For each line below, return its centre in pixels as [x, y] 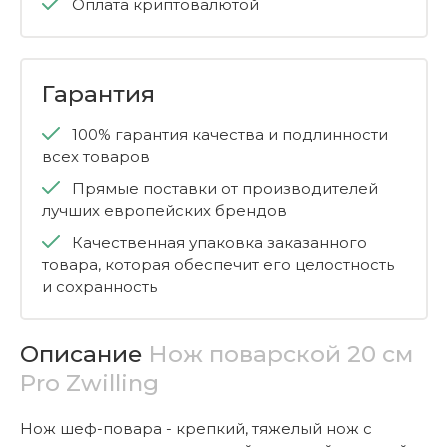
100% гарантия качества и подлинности [230, 134]
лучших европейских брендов [164, 210]
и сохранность [99, 286]
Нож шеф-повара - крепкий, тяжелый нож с [196, 428]
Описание [84, 354]
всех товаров [96, 156]
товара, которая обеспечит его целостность [218, 264]
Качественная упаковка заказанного [219, 242]
